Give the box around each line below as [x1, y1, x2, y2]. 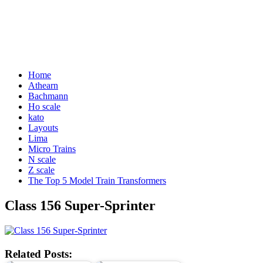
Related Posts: [5, 248, 72, 261]
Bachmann [28, 91, 68, 102]
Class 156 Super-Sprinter [5, 198, 156, 214]
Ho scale [28, 102, 60, 112]
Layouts [28, 123, 58, 133]
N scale [28, 154, 56, 165]
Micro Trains [28, 144, 76, 154]
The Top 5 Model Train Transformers [28, 176, 166, 186]
